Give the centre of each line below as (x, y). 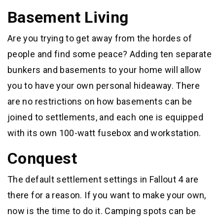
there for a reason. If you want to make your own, (107, 195)
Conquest (42, 159)
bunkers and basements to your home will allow (105, 70)
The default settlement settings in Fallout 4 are (103, 180)
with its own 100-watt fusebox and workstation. (104, 133)
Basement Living (68, 18)
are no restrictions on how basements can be (100, 102)
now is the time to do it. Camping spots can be (102, 211)
